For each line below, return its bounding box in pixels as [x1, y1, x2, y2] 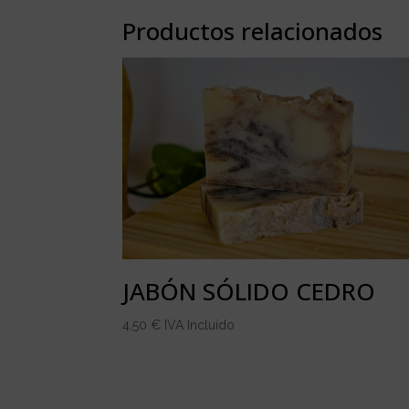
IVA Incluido [164, 317, 236, 332]
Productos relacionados [122, 14, 383, 47]
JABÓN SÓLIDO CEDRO [122, 274, 376, 308]
